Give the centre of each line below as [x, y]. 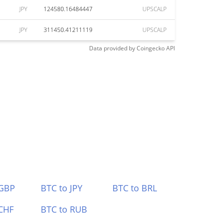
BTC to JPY [61, 188]
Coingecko [151, 48]
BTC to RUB [64, 209]
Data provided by [112, 48]
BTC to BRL [135, 188]
